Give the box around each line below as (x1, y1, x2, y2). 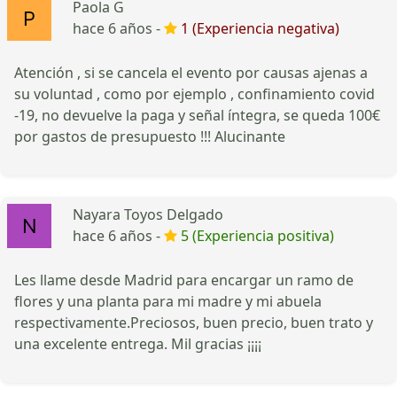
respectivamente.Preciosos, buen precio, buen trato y (14, 312, 373, 332)
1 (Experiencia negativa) (181, 18, 339, 38)
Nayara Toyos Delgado (73, 204, 223, 224)
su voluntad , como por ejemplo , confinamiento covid (14, 83, 375, 104)
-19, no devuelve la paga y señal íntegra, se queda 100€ (14, 105, 380, 125)
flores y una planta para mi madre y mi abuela (14, 291, 322, 311)
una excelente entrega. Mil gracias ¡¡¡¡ (14, 333, 261, 354)
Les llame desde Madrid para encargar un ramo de (14, 269, 354, 290)
